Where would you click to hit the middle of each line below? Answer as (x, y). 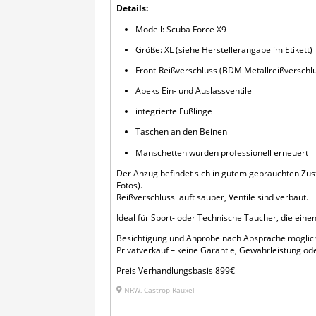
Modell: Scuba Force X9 (181, 29)
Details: (133, 8)
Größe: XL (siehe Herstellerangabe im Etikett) (224, 50)
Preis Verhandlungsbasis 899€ (176, 270)
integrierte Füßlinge (174, 111)
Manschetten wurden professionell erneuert (221, 152)
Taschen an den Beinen (181, 132)
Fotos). (130, 185)
